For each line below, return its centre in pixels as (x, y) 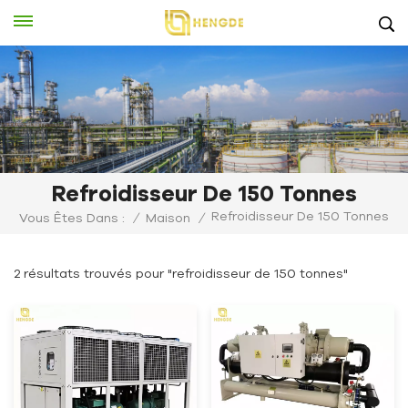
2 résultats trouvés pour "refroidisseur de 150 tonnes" (181, 273)
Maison (168, 218)
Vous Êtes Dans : (72, 218)
